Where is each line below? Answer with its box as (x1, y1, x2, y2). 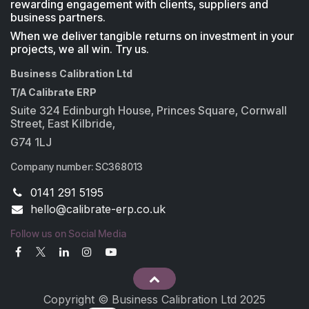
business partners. (10, 10, 106, 25)
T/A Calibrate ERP (10, 86, 97, 99)
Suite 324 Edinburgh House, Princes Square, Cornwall (10, 103, 287, 118)
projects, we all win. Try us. (10, 42, 149, 57)
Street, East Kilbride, (10, 117, 118, 131)
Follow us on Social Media (10, 228, 126, 240)
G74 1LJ (10, 135, 52, 150)
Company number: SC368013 (10, 161, 143, 173)
